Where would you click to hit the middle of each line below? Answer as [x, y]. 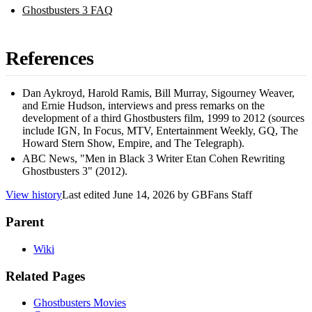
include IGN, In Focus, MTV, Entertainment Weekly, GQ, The [160, 131]
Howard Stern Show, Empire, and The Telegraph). [133, 143]
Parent [25, 222]
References [50, 58]
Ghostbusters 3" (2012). [75, 171]
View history [34, 195]
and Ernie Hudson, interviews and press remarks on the [143, 106]
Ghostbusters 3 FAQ [68, 10]
